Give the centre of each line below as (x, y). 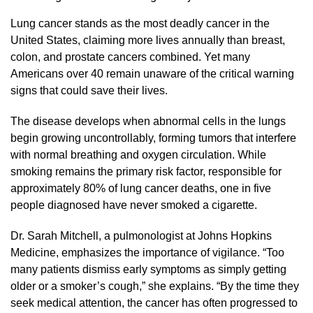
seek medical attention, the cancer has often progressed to (154, 303)
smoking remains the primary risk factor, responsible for (146, 171)
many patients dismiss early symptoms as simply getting (148, 269)
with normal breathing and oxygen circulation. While (138, 154)
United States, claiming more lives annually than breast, (148, 40)
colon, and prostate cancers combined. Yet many (130, 57)
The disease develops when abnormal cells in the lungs (148, 121)
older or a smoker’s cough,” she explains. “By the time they (155, 286)
